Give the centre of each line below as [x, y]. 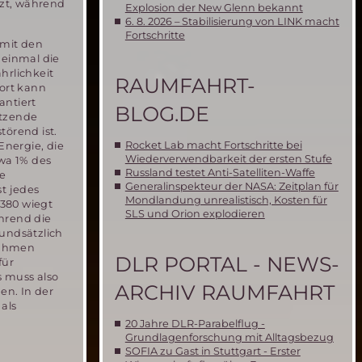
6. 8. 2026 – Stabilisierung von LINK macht [232, 21]
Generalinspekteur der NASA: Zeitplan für [232, 186]
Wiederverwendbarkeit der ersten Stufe [228, 158]
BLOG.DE [162, 114]
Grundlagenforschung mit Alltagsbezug [229, 337]
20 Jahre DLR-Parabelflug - [195, 323]
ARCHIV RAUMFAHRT [225, 292]
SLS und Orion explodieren [195, 213]
